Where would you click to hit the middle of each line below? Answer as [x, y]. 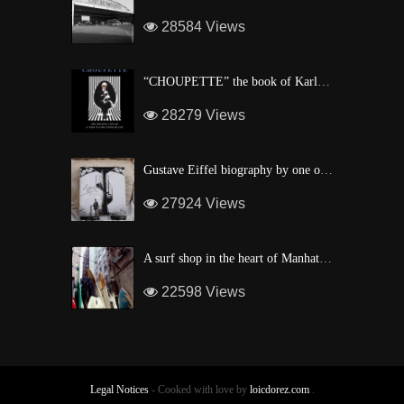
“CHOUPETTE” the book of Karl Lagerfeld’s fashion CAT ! [324, 81]
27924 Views [202, 203]
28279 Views [202, 115]
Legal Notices [119, 389]
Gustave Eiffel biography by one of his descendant [326, 170]
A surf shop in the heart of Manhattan [326, 258]
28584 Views [202, 26]
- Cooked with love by [199, 389]
